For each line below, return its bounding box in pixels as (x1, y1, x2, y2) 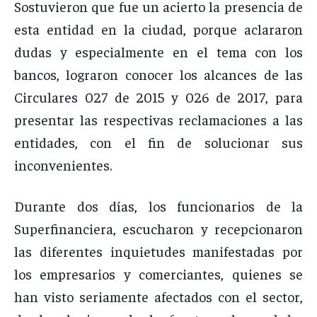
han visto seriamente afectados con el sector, (14, 287, 303, 306)
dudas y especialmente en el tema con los (14, 42, 303, 61)
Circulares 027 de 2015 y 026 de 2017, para (14, 88, 303, 106)
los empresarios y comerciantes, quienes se (14, 265, 303, 283)
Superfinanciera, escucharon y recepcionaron (14, 219, 303, 238)
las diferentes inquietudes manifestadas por (14, 242, 303, 260)
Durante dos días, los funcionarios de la (14, 197, 303, 215)
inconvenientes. (14, 156, 112, 174)
